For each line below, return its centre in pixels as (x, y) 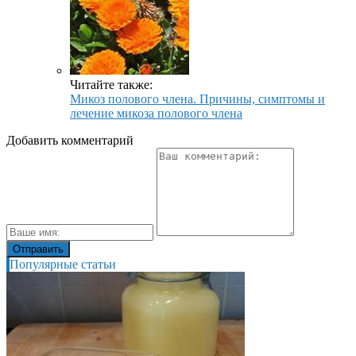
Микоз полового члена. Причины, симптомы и (197, 99)
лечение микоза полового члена (156, 113)
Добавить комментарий (70, 140)
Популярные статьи (63, 264)
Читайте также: (111, 85)
